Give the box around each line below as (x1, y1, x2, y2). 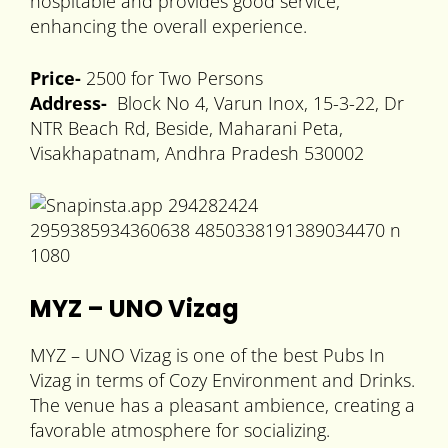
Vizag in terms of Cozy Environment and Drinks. (30, 368, 415, 393)
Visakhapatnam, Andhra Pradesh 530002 (30, 141, 364, 166)
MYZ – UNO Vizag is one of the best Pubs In (30, 343, 385, 368)
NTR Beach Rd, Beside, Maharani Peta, (30, 116, 343, 141)
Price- (30, 66, 81, 91)
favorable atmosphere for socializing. (30, 418, 330, 443)
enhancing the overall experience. (30, 14, 307, 39)
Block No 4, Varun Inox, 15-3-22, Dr (107, 91, 404, 116)
